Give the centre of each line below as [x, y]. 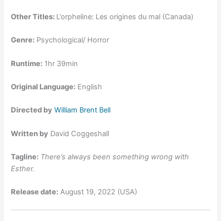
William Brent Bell [83, 110]
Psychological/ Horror [72, 40]
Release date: [35, 192]
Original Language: [43, 87]
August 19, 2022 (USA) [98, 192]
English [89, 87]
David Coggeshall [79, 133]
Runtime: [27, 63]
